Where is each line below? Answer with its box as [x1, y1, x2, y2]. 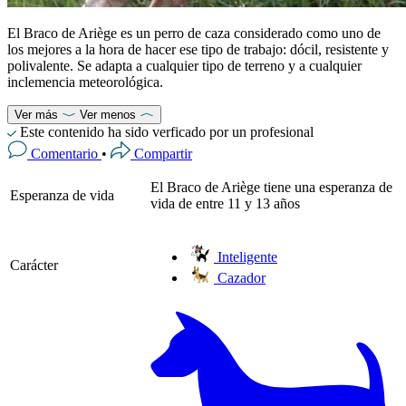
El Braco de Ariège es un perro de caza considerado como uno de [7, 24, 381, 41]
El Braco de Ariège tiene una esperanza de [150, 179, 392, 195]
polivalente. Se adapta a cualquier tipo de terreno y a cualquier [7, 57, 362, 73]
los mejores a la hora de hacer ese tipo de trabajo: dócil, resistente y [7, 41, 389, 57]
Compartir [134, 145, 192, 161]
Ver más [14, 107, 58, 121]
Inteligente [214, 248, 277, 265]
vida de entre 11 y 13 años [150, 195, 300, 211]
